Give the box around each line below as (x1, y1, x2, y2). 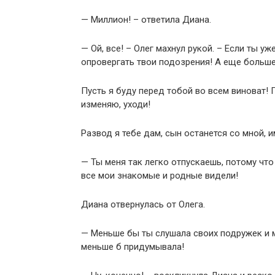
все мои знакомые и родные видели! (81, 170, 238, 181)
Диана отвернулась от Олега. (81, 199, 205, 210)
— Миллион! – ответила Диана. (81, 14, 211, 25)
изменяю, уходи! (81, 99, 150, 110)
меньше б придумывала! (81, 241, 184, 252)
